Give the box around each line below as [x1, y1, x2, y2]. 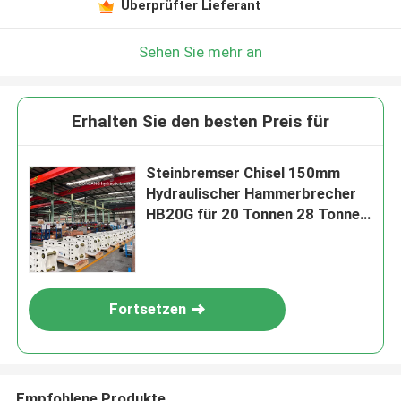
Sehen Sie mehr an [139, 42, 262, 61]
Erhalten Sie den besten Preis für [72, 111, 329, 132]
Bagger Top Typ [146, 226, 257, 244]
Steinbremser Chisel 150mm [146, 164, 341, 183]
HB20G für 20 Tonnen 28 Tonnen [146, 205, 369, 224]
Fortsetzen [109, 300, 187, 319]
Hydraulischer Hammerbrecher [146, 184, 357, 203]
